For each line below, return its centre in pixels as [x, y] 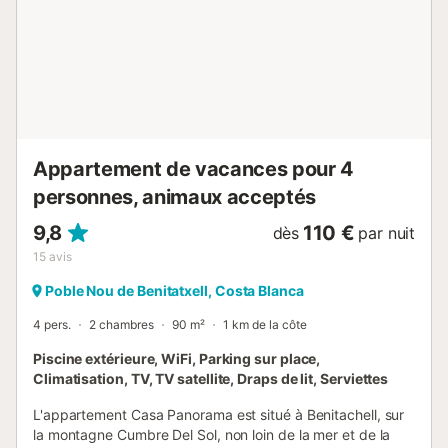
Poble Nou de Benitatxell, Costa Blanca [174, 290]
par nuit [386, 232]
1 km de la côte [265, 324]
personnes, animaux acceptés [174, 196]
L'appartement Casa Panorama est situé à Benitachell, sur [219, 414]
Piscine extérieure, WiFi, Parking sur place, [177, 358]
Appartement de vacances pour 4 [193, 168]
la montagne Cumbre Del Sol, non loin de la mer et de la [212, 434]
